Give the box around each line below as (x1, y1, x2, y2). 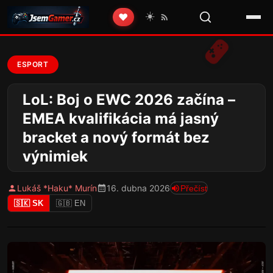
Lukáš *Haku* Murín (17, 183, 97, 194)
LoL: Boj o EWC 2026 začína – (23, 90, 235, 108)
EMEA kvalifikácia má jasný (23, 109, 219, 127)
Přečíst (180, 183, 207, 193)
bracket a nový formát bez (23, 128, 210, 146)
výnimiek (23, 147, 88, 165)
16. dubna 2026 (107, 183, 170, 194)
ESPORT (17, 60, 49, 69)
